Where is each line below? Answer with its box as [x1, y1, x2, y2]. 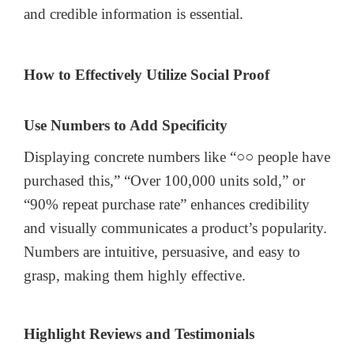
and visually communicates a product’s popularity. [24, 219, 327, 236]
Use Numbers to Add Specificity [24, 116, 228, 134]
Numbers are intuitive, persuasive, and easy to [24, 243, 300, 260]
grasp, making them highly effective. [24, 266, 246, 284]
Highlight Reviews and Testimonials [24, 326, 254, 343]
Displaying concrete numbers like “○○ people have [24, 148, 330, 165]
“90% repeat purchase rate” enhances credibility [24, 195, 310, 213]
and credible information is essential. [24, 5, 243, 22]
